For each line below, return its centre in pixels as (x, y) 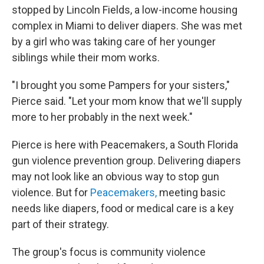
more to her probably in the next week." (102, 117)
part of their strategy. (60, 224)
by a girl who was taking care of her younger (114, 42)
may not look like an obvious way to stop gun (115, 176)
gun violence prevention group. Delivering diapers (126, 161)
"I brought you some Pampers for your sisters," (121, 85)
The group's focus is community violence (109, 252)
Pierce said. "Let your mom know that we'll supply (127, 101)
